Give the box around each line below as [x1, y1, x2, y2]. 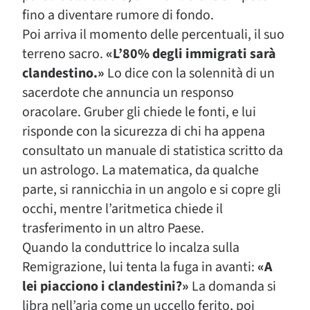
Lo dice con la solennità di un [104, 63, 275, 83]
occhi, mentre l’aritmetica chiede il [22, 199, 223, 219]
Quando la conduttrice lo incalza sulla [22, 237, 239, 257]
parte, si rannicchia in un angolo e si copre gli [22, 179, 281, 199]
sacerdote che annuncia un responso [22, 82, 234, 102]
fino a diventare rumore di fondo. [22, 5, 214, 25]
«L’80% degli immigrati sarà [106, 44, 276, 64]
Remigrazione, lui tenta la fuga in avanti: [22, 257, 257, 277]
